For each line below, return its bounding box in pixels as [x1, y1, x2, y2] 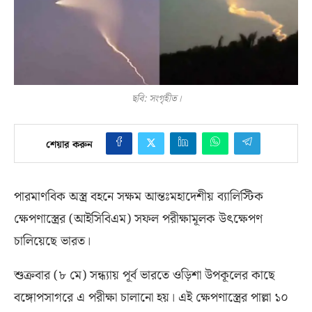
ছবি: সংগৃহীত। [131, 91, 181, 107]
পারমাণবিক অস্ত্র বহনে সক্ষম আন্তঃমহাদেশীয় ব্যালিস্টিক [14, 187, 263, 208]
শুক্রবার [14, 265, 54, 286]
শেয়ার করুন [46, 137, 93, 153]
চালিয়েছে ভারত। [14, 231, 91, 252]
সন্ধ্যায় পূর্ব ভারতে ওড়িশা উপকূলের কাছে [90, 265, 275, 286]
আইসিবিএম [74, 209, 126, 230]
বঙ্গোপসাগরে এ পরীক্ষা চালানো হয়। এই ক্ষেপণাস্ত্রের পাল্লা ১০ [14, 288, 288, 309]
